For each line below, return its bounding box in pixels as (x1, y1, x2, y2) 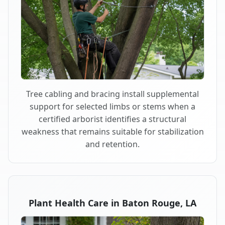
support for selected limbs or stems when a (30, 101, 195, 113)
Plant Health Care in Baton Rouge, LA (29, 197, 196, 209)
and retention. (85, 139, 140, 150)
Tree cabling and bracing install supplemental (26, 88, 199, 100)
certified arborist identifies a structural (39, 114, 186, 125)
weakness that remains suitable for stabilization (21, 126, 204, 138)
